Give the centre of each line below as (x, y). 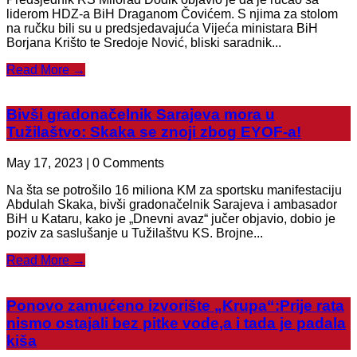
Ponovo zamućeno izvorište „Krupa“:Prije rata (175, 305)
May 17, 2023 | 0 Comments (85, 163)
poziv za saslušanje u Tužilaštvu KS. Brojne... (135, 233)
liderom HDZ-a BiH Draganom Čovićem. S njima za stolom (172, 14)
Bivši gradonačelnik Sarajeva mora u (141, 115)
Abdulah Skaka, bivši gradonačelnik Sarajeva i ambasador (172, 205)
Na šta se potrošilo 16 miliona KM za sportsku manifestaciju (174, 190)
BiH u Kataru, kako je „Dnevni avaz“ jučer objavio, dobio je (171, 219)
